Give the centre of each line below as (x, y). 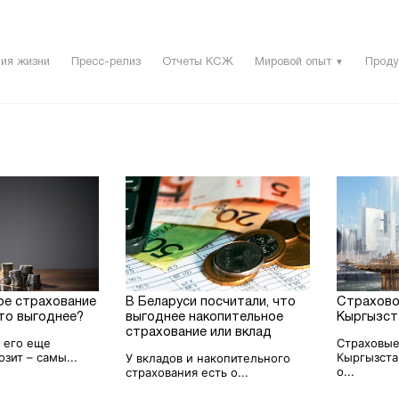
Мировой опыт (293, 63)
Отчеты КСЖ (197, 63)
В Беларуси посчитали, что (211, 302)
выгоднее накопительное (205, 317)
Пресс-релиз (106, 63)
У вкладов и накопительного (208, 358)
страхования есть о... (187, 372)
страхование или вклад (199, 332)
